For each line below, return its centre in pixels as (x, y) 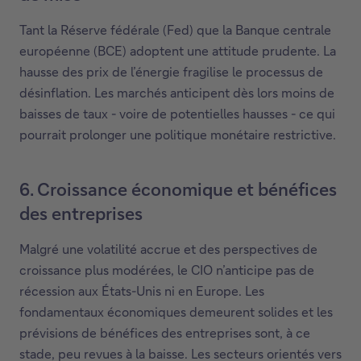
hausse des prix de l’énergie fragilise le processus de (171, 72)
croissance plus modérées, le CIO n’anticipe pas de (167, 270)
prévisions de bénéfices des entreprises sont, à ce (165, 333)
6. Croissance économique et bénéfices (178, 189)
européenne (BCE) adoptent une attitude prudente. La (178, 51)
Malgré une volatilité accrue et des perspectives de (168, 249)
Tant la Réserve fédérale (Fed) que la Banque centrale (175, 30)
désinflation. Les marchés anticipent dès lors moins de (177, 93)
